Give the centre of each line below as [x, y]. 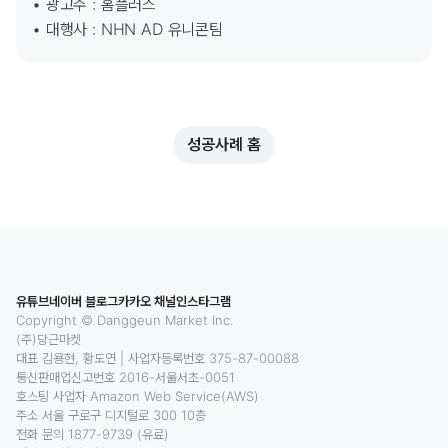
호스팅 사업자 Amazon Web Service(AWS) [137, 395]
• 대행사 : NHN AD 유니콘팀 [127, 28]
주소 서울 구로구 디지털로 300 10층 [111, 414]
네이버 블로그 [83, 300]
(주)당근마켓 [48, 338]
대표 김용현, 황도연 [66, 357]
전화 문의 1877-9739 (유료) [92, 433]
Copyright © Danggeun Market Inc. [124, 319]
